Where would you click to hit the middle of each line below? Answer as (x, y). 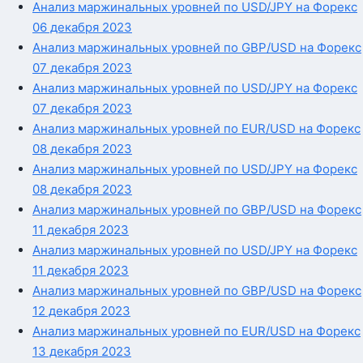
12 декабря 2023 (81, 310)
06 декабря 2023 (82, 27)
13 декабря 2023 (82, 351)
